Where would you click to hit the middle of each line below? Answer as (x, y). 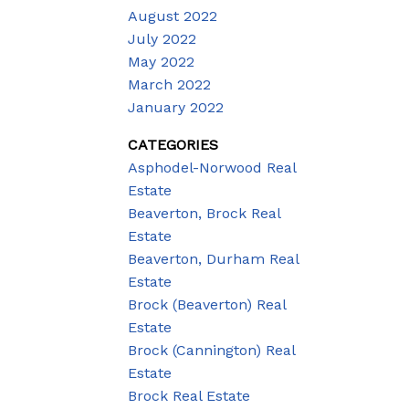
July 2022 (163, 38)
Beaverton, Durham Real (214, 258)
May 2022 (162, 61)
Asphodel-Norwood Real (212, 167)
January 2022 (176, 107)
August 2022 (173, 16)
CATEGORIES (173, 144)
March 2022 (170, 84)
